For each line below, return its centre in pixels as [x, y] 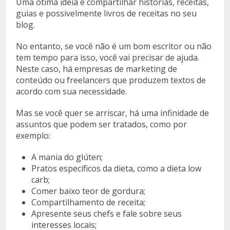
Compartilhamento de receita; [89, 203]
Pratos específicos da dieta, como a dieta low [117, 169]
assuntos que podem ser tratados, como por [102, 124]
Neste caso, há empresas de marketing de [97, 69]
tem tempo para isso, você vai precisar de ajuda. [108, 58]
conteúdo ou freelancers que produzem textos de [111, 80]
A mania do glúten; [67, 157]
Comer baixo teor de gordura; [89, 191]
